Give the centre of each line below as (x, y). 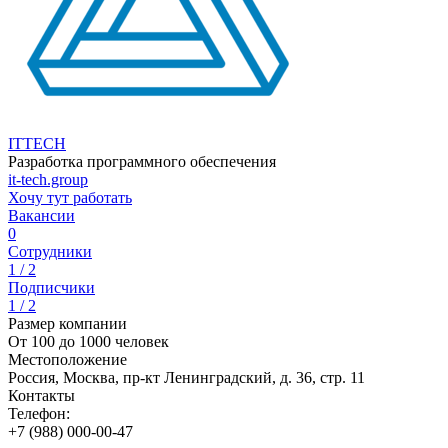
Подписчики (51, 287)
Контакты (41, 395)
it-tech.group (48, 179)
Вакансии (41, 215)
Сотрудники (50, 251)
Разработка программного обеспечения (142, 161)
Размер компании (67, 323)
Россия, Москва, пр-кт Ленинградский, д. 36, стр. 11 (186, 377)
